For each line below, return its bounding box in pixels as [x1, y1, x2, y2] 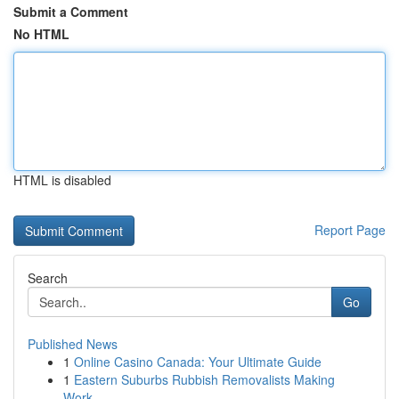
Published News [28, 335, 118, 353]
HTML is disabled [13, 171, 111, 189]
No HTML [13, 25, 69, 43]
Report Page [314, 221, 386, 239]
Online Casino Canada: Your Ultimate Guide [74, 353, 322, 370]
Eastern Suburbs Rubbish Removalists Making [74, 370, 335, 388]
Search [28, 269, 68, 287]
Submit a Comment [13, 3, 128, 20]
